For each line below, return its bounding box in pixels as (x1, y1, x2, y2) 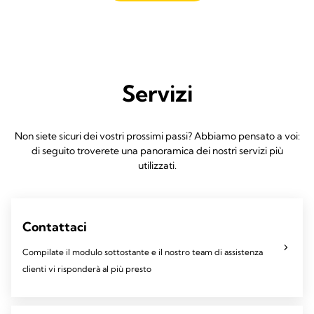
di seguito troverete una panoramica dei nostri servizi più (31, 144, 283, 157)
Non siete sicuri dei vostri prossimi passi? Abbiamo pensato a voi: (14, 129, 300, 142)
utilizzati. (137, 158, 177, 172)
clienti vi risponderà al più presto (22, 263, 151, 274)
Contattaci (22, 218, 87, 235)
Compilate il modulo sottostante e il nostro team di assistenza (22, 246, 263, 257)
